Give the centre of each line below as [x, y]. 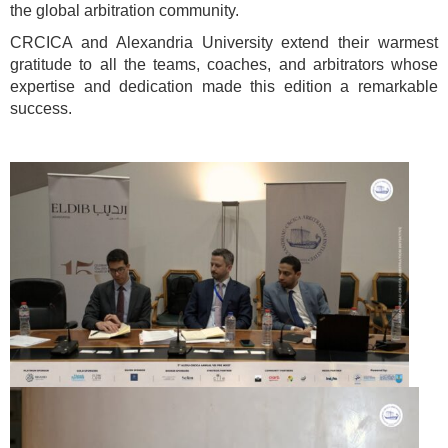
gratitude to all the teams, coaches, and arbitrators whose [224, 65]
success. [41, 109]
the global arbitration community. [124, 11]
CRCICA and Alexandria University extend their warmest [224, 43]
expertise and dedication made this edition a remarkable [224, 87]
